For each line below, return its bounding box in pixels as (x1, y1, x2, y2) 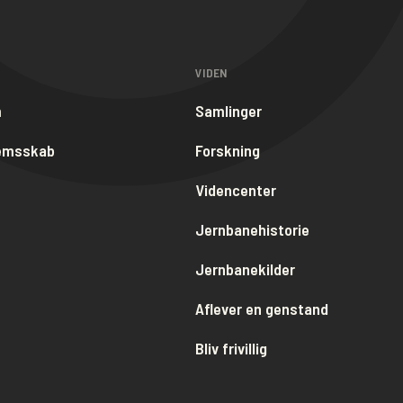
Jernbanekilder (195, 259, 296, 279)
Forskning (195, 140, 261, 160)
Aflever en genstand (195, 299, 329, 318)
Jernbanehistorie (195, 219, 310, 239)
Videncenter (195, 180, 277, 200)
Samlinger (195, 101, 263, 121)
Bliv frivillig (195, 338, 268, 358)
